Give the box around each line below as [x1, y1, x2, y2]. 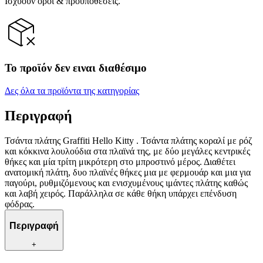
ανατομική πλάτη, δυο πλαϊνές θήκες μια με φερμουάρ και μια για [5, 167, 251, 177]
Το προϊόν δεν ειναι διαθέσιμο [5, 62, 147, 75]
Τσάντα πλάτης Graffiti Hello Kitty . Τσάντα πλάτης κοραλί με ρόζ [5, 135, 252, 146]
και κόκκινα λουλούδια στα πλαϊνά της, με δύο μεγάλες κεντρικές [5, 146, 250, 156]
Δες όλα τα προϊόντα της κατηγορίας [5, 86, 139, 96]
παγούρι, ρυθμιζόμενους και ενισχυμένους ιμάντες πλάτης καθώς [5, 177, 248, 188]
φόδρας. [5, 198, 35, 209]
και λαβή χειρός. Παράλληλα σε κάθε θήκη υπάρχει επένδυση [5, 188, 237, 198]
